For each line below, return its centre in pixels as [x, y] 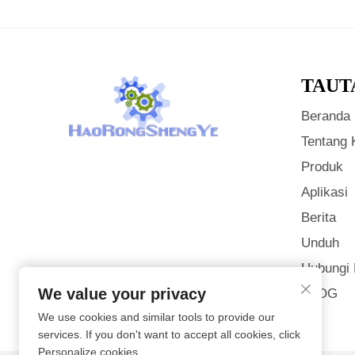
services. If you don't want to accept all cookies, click [169, 334]
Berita [318, 218]
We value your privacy [122, 294]
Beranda [325, 116]
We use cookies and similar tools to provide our [157, 317]
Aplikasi [324, 192]
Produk [322, 167]
